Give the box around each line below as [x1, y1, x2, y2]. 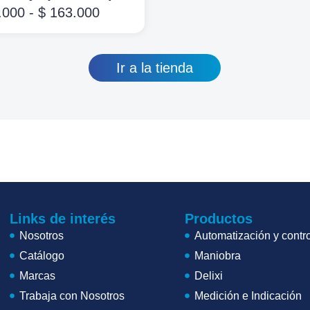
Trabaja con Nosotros [19, 290, 125, 302]
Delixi [194, 270, 223, 282]
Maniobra [194, 250, 241, 262]
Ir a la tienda [116, 60, 194, 75]
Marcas [19, 270, 55, 282]
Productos [185, 211, 253, 226]
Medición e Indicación [194, 290, 302, 302]
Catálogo [19, 250, 64, 262]
